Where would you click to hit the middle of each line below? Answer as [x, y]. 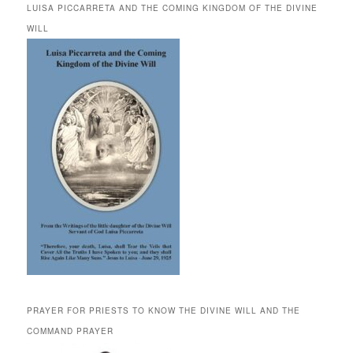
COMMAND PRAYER [71, 331]
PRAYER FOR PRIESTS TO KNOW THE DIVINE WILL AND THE [164, 310]
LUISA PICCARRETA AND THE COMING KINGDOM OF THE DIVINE [173, 8]
